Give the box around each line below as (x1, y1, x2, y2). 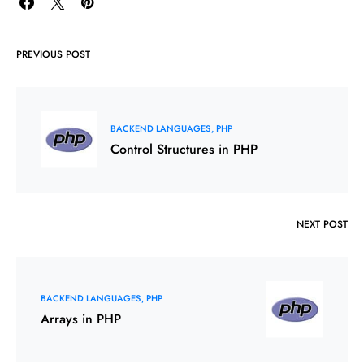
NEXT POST (297, 216, 348, 232)
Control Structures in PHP (110, 139, 258, 158)
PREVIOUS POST (16, 46, 90, 62)
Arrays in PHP (41, 309, 121, 328)
